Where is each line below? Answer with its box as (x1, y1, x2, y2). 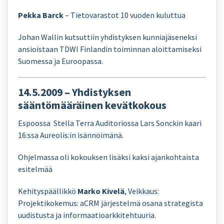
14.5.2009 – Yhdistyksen (18, 85, 131, 99)
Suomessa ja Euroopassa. (18, 56, 103, 66)
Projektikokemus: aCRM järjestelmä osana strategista (18, 198, 203, 208)
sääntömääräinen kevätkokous (18, 98, 166, 112)
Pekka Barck (18, 10, 63, 20)
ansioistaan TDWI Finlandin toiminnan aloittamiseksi (18, 44, 201, 54)
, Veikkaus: (124, 186, 159, 196)
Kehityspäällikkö (18, 186, 77, 196)
